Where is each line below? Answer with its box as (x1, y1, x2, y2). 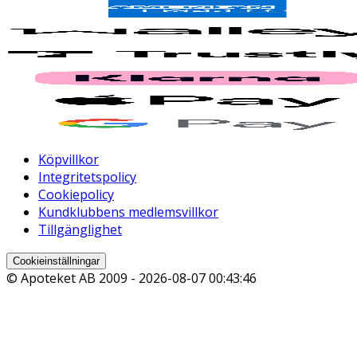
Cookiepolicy (38, 186, 114, 204)
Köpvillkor (38, 151, 99, 169)
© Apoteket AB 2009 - (6, 269, 139, 288)
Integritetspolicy (38, 168, 136, 186)
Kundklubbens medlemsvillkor (38, 203, 218, 222)
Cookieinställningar (13, 255, 100, 268)
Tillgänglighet (38, 221, 122, 239)
